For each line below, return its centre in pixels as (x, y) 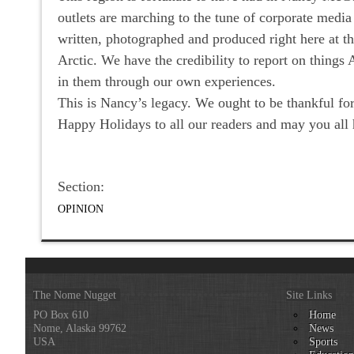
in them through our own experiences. (167, 81)
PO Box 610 (61, 314)
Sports (324, 341)
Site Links (309, 294)
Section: (83, 186)
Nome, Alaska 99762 (80, 328)
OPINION (81, 208)
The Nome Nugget (75, 294)
